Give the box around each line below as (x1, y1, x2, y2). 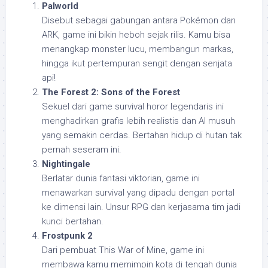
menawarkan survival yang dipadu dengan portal (42, 187, 234, 198)
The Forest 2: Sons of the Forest (42, 86, 180, 98)
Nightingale (42, 158, 90, 169)
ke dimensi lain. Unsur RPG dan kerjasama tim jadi (42, 201, 240, 212)
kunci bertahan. (42, 215, 103, 227)
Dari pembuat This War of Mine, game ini (42, 244, 204, 255)
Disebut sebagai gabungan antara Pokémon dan (42, 14, 236, 26)
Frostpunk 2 (42, 230, 93, 241)
